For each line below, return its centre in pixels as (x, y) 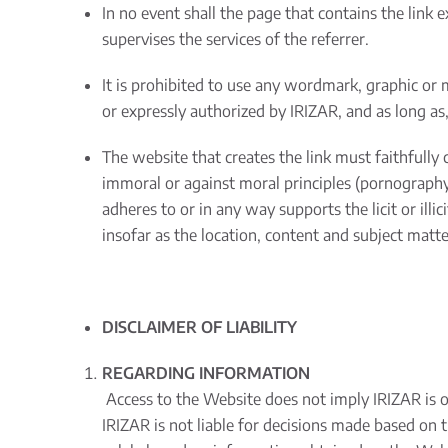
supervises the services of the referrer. (235, 39)
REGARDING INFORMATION (206, 373)
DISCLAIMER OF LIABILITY (199, 327)
